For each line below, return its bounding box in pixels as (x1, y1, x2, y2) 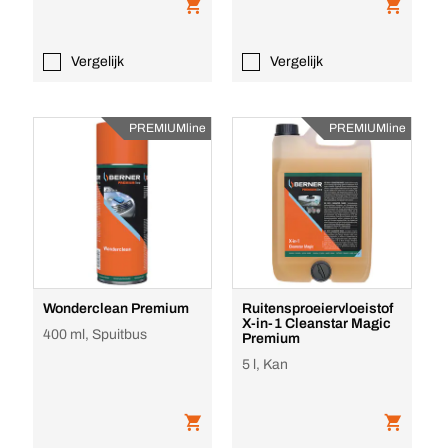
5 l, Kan (242, 357, 289, 372)
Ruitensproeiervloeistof (242, 301, 394, 316)
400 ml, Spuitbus (42, 327, 147, 342)
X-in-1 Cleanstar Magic (242, 316, 391, 331)
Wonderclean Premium (42, 301, 189, 316)
